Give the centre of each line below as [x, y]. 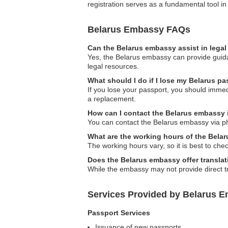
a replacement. [112, 98]
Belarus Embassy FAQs [139, 29]
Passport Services [119, 212]
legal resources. [113, 66]
